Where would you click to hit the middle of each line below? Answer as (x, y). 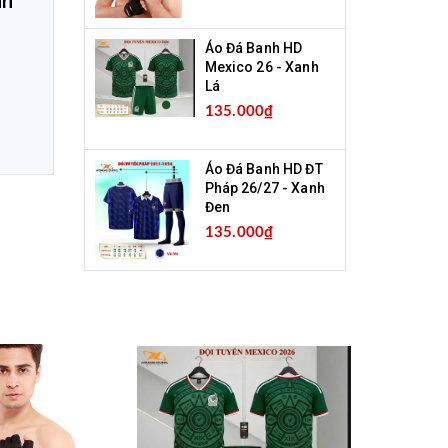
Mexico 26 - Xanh (261, 66)
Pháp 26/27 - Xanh (264, 187)
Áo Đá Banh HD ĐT (263, 168)
